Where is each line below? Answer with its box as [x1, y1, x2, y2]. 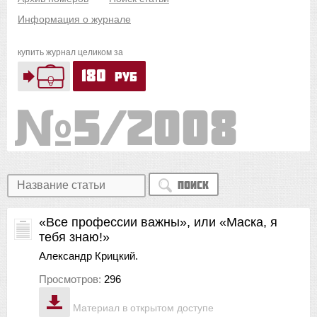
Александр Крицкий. [39, 249, 138, 262]
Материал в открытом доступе [73, 302, 214, 314]
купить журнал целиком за [18, 47, 123, 57]
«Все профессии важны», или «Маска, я [39, 214, 277, 229]
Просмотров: [39, 272, 104, 285]
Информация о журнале [18, 13, 131, 25]
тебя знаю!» [39, 229, 110, 244]
